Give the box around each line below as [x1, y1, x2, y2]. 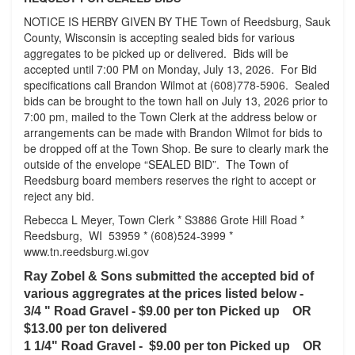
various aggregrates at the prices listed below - [24, 287, 303, 300]
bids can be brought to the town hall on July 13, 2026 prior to [24, 93, 328, 109]
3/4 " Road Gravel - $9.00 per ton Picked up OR [24, 304, 321, 318]
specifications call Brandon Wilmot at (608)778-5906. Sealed [24, 77, 330, 93]
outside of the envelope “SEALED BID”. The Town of [24, 156, 288, 172]
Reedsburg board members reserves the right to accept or [24, 172, 316, 188]
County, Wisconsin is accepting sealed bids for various [24, 29, 295, 45]
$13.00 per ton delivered [24, 322, 167, 335]
